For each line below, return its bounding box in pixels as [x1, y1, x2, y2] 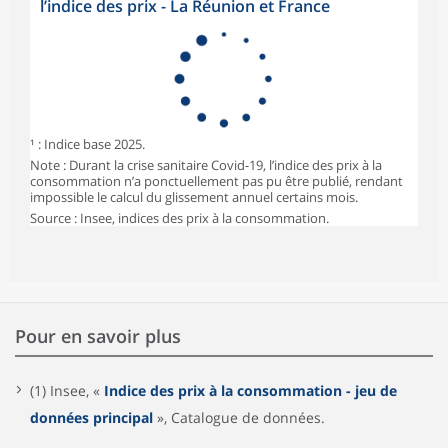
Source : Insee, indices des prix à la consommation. [30, 208, 329, 227]
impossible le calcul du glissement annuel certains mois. [30, 187, 358, 206]
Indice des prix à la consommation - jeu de [104, 380, 397, 400]
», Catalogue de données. [153, 407, 325, 427]
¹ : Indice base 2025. [30, 134, 145, 153]
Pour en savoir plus [15, 323, 181, 348]
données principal [30, 407, 153, 427]
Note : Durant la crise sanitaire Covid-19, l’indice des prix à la [30, 155, 382, 174]
